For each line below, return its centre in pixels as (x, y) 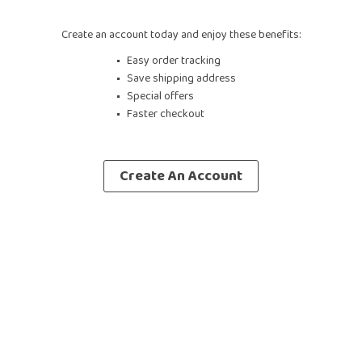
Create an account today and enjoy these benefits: (181, 34)
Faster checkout (165, 114)
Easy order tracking (173, 60)
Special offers (160, 96)
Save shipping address (181, 78)
